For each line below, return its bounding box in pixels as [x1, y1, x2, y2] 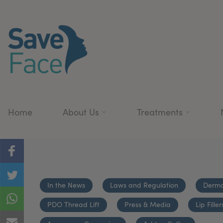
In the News [47, 180, 85, 190]
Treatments [137, 106, 183, 118]
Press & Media [124, 199, 171, 209]
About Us [63, 106, 99, 118]
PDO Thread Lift [47, 199, 100, 209]
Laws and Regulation [110, 180, 178, 190]
